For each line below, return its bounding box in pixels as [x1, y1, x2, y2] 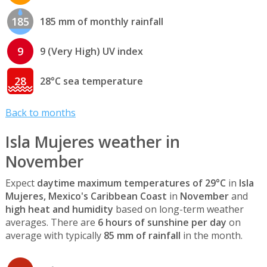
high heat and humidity [5, 203, 113, 216]
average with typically [5, 229, 104, 243]
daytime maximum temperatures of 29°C [36, 176, 226, 190]
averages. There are [5, 216, 98, 229]
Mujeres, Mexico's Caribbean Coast [5, 190, 167, 203]
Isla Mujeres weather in [5, 131, 180, 153]
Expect [5, 176, 37, 190]
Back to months [5, 106, 76, 119]
